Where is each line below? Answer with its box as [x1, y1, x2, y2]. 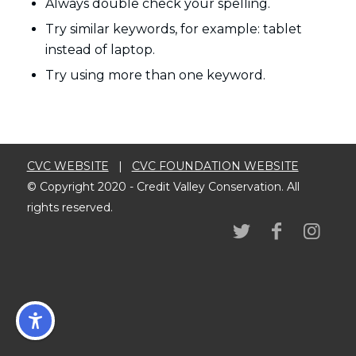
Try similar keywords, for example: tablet [44, 21, 302, 37]
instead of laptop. [44, 42, 155, 58]
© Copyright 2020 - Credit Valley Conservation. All [26, 180, 300, 195]
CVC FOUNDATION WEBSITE [131, 159, 299, 174]
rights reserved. [26, 200, 113, 215]
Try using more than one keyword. [44, 68, 265, 83]
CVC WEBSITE [26, 159, 109, 174]
